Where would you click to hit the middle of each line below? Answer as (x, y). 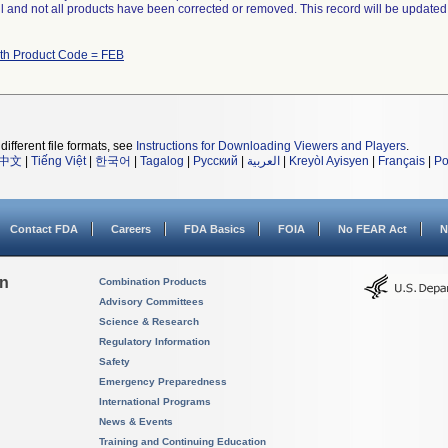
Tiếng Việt (58, 161)
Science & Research (149, 321)
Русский (215, 161)
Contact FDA (44, 229)
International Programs (155, 401)
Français (401, 161)
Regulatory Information (154, 341)
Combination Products (153, 281)
